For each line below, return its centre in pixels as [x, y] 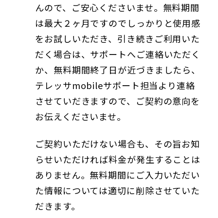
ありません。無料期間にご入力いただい [118, 174]
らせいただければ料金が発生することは [118, 159]
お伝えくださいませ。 [81, 116]
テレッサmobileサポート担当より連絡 [115, 85]
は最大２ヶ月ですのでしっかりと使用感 [118, 23]
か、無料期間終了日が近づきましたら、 [118, 69]
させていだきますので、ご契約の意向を [118, 100]
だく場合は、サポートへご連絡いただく [118, 54]
